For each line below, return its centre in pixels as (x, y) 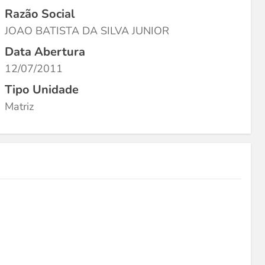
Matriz (19, 106)
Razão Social (40, 14)
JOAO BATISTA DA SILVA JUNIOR (87, 31)
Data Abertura (45, 52)
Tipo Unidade (42, 90)
